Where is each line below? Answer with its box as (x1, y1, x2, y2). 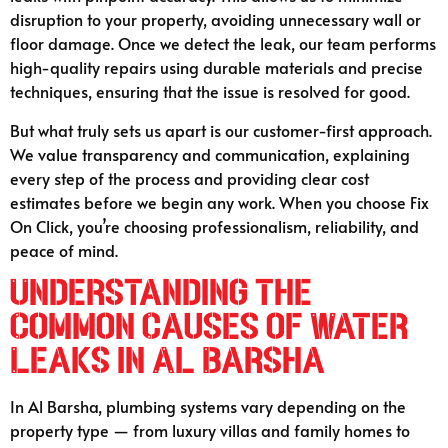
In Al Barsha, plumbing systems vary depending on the (10, 395, 406, 418)
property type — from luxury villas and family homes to (10, 419, 410, 442)
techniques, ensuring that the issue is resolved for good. (10, 80, 410, 103)
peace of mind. (10, 238, 118, 261)
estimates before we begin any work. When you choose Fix (10, 190, 429, 213)
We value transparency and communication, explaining (10, 142, 410, 165)
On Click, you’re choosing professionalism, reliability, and (10, 214, 419, 237)
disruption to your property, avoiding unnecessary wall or (10, 8, 421, 31)
